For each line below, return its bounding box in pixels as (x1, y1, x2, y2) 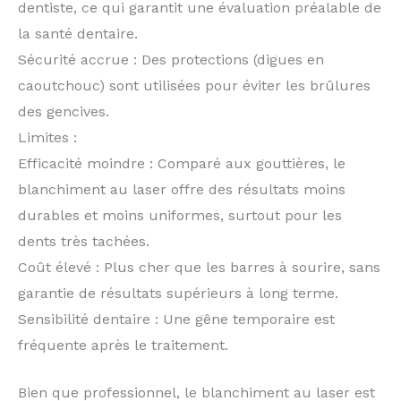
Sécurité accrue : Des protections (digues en (18, 50, 324, 68)
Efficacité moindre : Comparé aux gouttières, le (18, 154, 346, 172)
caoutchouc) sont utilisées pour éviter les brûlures (18, 76, 371, 94)
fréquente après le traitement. (18, 336, 228, 354)
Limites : (18, 128, 77, 146)
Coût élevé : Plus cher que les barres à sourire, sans (18, 258, 380, 276)
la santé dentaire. (18, 24, 138, 42)
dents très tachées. (18, 232, 149, 250)
